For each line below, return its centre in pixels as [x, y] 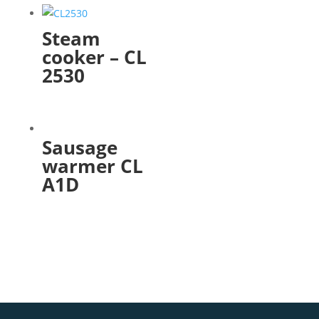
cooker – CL [94, 57]
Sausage [79, 148]
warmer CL [92, 166]
